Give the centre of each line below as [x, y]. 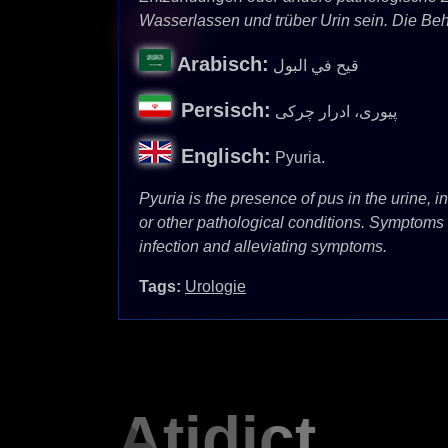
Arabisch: [223, 64]
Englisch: [226, 156]
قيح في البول [316, 65]
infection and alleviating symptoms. [263, 246]
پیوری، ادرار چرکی [336, 111]
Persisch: [226, 110]
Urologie [215, 286]
